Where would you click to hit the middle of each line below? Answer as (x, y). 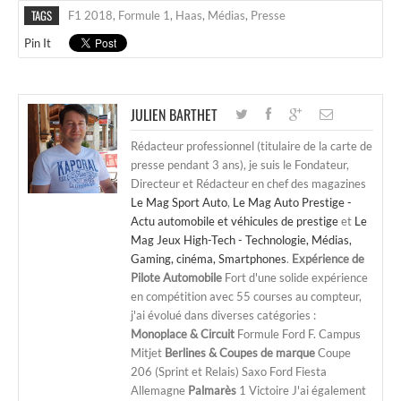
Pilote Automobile (176, 277)
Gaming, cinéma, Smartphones (209, 258)
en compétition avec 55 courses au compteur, (246, 296)
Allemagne (159, 390)
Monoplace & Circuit (183, 333)
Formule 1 (144, 15)
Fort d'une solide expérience (295, 277)
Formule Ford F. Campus (298, 333)
